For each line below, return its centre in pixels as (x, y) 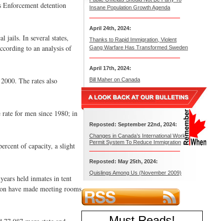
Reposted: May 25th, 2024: (124, 161)
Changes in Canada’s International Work (137, 136)
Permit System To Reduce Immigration (135, 142)
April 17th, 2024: (110, 68)
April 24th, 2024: (110, 28)
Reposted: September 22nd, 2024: (133, 124)
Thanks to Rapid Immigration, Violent (133, 39)
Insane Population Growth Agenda (130, 7)
